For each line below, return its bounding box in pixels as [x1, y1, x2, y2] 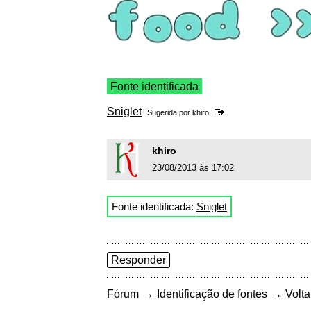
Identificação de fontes [157, 288, 267, 301]
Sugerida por [147, 108, 192, 117]
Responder [111, 254, 166, 267]
